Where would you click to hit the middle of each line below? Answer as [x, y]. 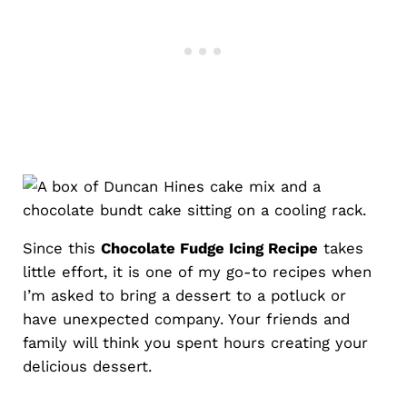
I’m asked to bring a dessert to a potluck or [184, 295]
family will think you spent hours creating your [195, 342]
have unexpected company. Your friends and [186, 318]
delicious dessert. [87, 366]
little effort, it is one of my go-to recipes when [197, 271]
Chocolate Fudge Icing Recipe [209, 248]
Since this [61, 248]
